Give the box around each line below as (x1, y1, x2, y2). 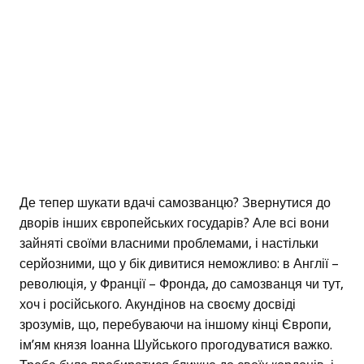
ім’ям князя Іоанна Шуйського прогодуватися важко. (19, 337, 332, 353)
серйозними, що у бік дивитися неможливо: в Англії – (19, 256, 339, 272)
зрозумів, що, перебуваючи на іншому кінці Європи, (19, 317, 331, 333)
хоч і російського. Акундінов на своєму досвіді (19, 297, 296, 313)
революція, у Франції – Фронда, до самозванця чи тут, (19, 276, 344, 292)
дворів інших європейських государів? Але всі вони (19, 215, 329, 232)
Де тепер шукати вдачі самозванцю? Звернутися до (19, 195, 331, 211)
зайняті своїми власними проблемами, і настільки (19, 236, 318, 252)
